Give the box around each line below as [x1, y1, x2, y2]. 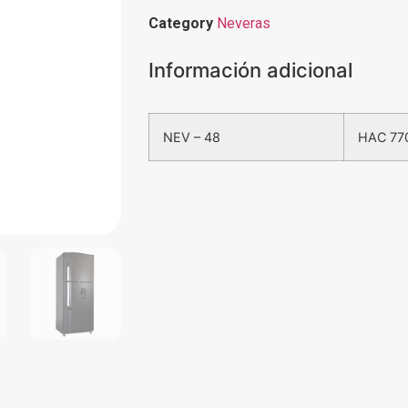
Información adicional [148, 58, 352, 83]
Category [148, 15, 213, 33]
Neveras [217, 15, 270, 33]
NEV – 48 [163, 129, 220, 146]
